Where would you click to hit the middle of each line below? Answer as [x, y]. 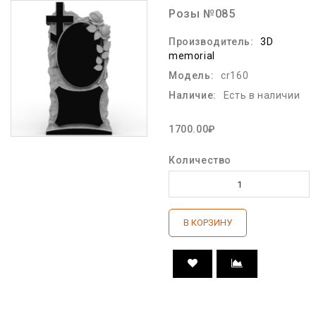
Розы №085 [202, 14]
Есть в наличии [262, 95]
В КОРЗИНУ [208, 223]
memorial [192, 56]
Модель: [192, 75]
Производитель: [211, 42]
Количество [200, 160]
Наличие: [193, 95]
